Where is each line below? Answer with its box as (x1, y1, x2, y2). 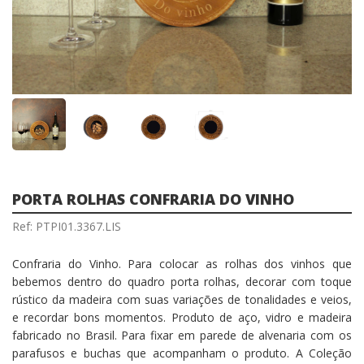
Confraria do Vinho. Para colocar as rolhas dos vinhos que (12, 255, 352, 271)
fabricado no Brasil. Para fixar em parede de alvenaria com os (12, 327, 352, 343)
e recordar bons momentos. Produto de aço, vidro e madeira (12, 309, 352, 325)
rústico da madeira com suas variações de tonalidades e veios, (12, 291, 352, 307)
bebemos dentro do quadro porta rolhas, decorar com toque (12, 273, 352, 289)
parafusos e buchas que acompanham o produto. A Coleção (12, 344, 352, 361)
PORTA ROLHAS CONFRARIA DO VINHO (12, 188, 294, 209)
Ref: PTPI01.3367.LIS (12, 218, 121, 234)
